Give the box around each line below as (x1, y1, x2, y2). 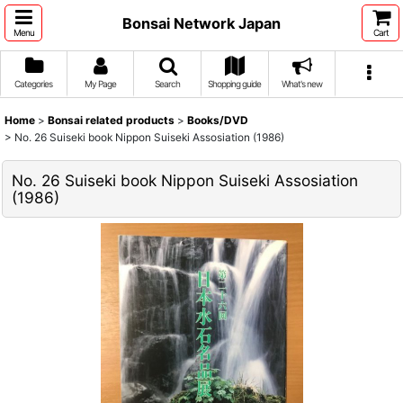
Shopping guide (208, 78, 262, 89)
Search (155, 78, 181, 89)
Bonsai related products (48, 113, 175, 127)
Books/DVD (187, 113, 248, 127)
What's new (281, 78, 322, 89)
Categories (14, 78, 53, 89)
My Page (84, 78, 116, 89)
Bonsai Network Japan (122, 13, 281, 32)
